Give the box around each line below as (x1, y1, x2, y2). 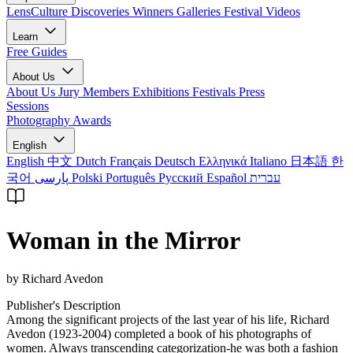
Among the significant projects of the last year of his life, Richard (6, 313, 329, 327)
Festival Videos (224, 5, 300, 19)
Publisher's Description (6, 299, 121, 313)
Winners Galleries (132, 5, 224, 19)
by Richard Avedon (6, 272, 103, 286)
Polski (72, 171, 106, 185)
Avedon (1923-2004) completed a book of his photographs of (6, 327, 311, 341)
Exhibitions (132, 85, 192, 99)
